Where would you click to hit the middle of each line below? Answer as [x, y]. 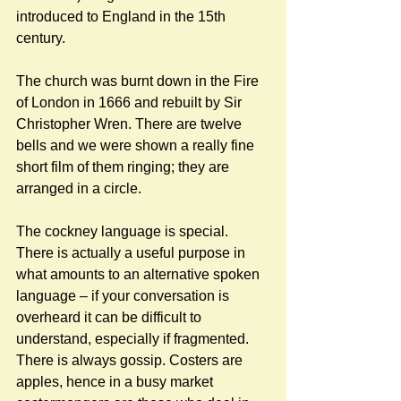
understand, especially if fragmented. [134, 338]
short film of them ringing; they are [124, 166]
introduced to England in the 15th [123, 16]
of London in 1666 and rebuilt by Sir [131, 102]
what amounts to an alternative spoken [140, 274]
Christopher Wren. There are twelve [131, 124]
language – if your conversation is [124, 295]
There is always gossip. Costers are [131, 360]
